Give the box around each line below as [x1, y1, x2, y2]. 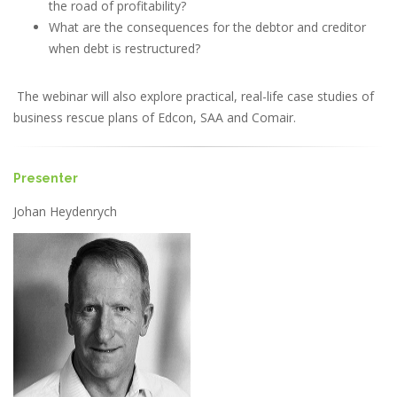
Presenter [13, 170, 78, 185]
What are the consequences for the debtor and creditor [49, 18, 366, 35]
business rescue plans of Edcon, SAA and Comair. [13, 108, 296, 126]
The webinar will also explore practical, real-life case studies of [13, 87, 374, 105]
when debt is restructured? [49, 39, 200, 57]
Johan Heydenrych [13, 202, 117, 220]
